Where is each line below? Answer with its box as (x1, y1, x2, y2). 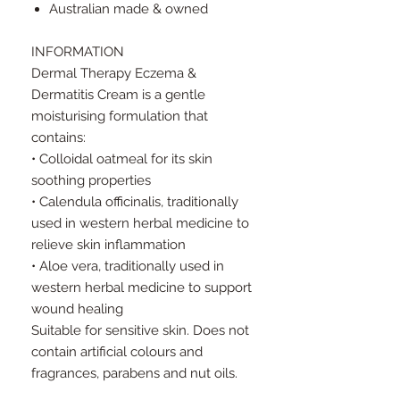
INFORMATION (31, 43, 124, 60)
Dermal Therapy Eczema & (31, 64, 196, 81)
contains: (31, 129, 86, 146)
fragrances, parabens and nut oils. (31, 364, 237, 381)
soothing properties (31, 171, 151, 188)
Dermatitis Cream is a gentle (31, 86, 205, 103)
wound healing (31, 300, 123, 317)
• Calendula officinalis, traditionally (31, 193, 238, 210)
